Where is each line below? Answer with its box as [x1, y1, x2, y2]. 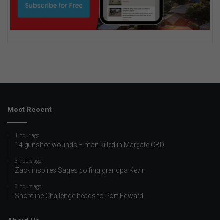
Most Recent [7, 105, 52, 114]
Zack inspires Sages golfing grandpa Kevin [15, 166, 146, 175]
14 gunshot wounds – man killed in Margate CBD [15, 141, 164, 149]
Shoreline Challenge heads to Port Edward [15, 192, 143, 200]
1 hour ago [15, 132, 39, 139]
